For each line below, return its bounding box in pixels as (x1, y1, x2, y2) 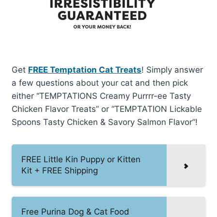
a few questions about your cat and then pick (12, 77, 188, 88)
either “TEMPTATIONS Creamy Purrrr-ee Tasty (12, 91, 191, 101)
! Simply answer (141, 64, 203, 75)
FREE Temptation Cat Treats (28, 64, 141, 75)
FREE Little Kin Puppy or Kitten (21, 154, 140, 164)
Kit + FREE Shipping (21, 165, 98, 175)
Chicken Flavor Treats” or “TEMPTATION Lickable (12, 104, 202, 114)
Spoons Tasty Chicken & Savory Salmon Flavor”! (12, 117, 198, 127)
